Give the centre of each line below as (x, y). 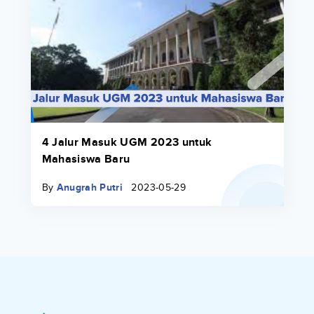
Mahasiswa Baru (86, 159)
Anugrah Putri (90, 187)
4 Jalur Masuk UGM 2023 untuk (127, 143)
